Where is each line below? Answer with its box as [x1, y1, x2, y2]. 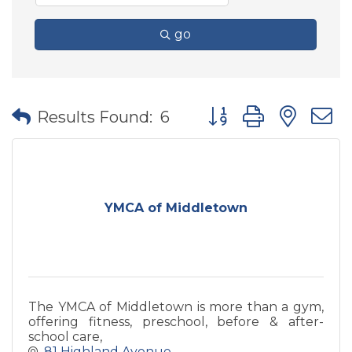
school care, [28, 329, 102, 344]
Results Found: [37, 107, 152, 126]
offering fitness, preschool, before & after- [28, 314, 324, 329]
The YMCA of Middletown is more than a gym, [28, 299, 324, 314]
